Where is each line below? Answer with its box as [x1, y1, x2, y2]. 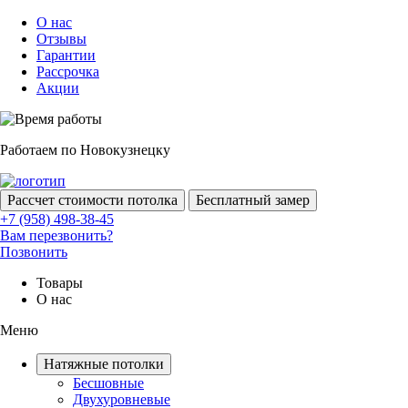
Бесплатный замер [196, 192, 310, 208]
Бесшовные [73, 375, 144, 391]
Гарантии [36, 47, 96, 63]
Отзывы [36, 31, 87, 46]
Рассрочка [36, 64, 99, 79]
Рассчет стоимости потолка [7, 192, 178, 208]
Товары [36, 275, 83, 291]
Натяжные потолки [44, 356, 164, 372]
